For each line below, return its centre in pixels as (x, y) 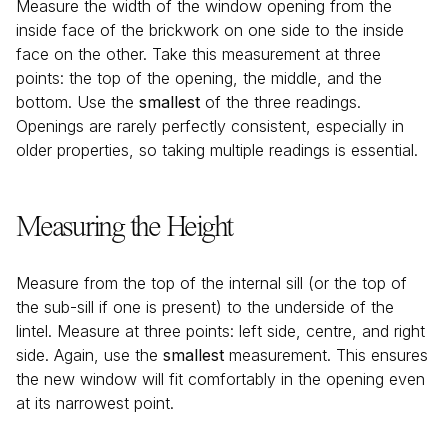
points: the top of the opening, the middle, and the (199, 78)
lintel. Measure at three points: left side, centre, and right (220, 331)
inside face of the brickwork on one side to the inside (210, 30)
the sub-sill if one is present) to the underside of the (205, 307)
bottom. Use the (77, 102)
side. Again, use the (89, 355)
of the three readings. (280, 102)
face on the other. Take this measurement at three (198, 54)
